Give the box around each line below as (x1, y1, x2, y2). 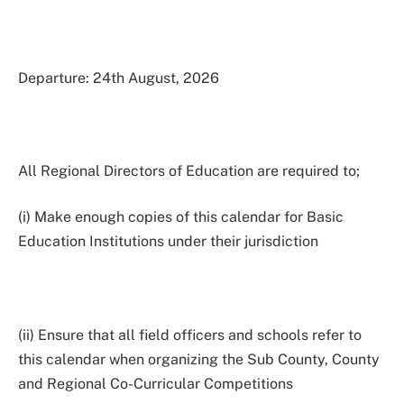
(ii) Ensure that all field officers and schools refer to (18, 326, 362, 344)
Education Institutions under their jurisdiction (18, 233, 318, 251)
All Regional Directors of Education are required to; (18, 161, 360, 179)
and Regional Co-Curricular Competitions (18, 374, 293, 392)
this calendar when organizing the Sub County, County (18, 350, 380, 368)
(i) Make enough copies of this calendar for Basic (18, 208, 344, 226)
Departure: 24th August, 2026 (18, 69, 219, 87)
